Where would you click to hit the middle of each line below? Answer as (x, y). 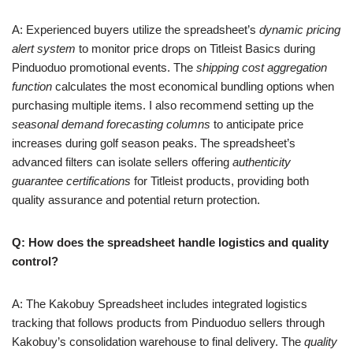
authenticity (262, 162)
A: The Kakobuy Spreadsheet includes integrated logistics (160, 304)
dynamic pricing (300, 30)
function (32, 86)
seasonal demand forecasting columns (111, 124)
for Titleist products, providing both (220, 181)
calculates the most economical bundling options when (193, 86)
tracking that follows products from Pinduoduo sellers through (168, 323)
